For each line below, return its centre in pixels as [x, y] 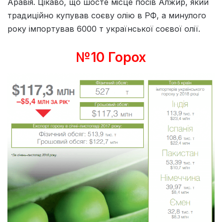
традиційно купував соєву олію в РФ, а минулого [107, 15]
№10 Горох [111, 57]
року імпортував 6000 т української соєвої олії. [104, 28]
